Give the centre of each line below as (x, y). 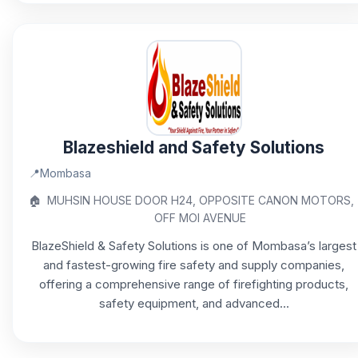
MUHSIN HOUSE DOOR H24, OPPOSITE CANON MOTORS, (200, 200)
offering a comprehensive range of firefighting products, (194, 284)
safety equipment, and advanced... (194, 303)
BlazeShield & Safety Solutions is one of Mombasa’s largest (194, 246)
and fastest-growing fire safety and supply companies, (194, 265)
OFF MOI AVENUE (200, 218)
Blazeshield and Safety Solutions (194, 147)
